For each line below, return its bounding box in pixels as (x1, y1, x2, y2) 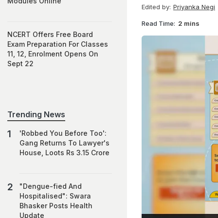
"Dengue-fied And (19, 182, 82, 190)
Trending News (7, 109, 65, 119)
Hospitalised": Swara (19, 192, 91, 200)
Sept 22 (7, 59, 34, 68)
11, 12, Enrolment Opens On (7, 50, 98, 58)
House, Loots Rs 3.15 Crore (19, 148, 109, 157)
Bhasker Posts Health (19, 201, 92, 210)
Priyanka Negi (173, 3, 215, 11)
